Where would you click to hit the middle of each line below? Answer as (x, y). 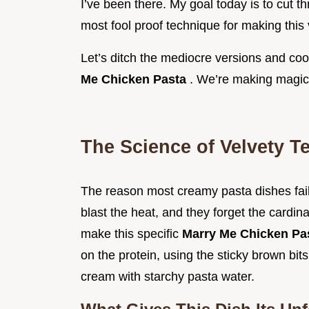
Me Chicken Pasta (135, 80)
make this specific (131, 234)
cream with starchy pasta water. (168, 277)
